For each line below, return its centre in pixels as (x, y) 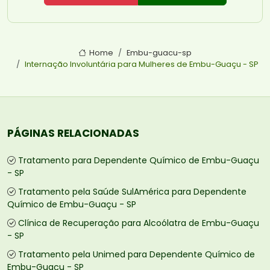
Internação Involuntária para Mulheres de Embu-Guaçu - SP (142, 64)
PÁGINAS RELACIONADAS (73, 133)
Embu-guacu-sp (159, 53)
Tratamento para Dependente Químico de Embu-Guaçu (139, 161)
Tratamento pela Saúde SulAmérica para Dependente (132, 192)
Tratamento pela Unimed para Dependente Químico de (137, 255)
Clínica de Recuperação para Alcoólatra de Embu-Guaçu (139, 223)
